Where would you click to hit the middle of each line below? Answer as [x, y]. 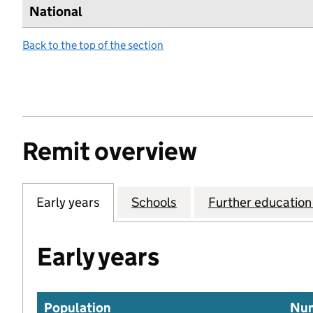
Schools [154, 202]
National [56, 11]
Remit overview [110, 151]
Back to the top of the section [93, 45]
